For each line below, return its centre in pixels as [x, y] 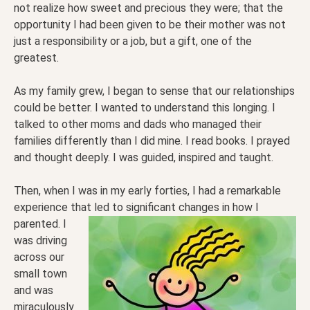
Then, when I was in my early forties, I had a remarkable [147, 191]
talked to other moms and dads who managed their [138, 125]
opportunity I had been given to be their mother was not [150, 25]
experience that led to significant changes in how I [136, 208]
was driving [40, 241]
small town [40, 274]
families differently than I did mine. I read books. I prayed [152, 141]
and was [34, 291]
